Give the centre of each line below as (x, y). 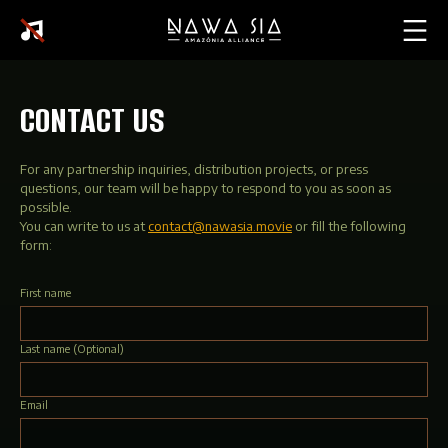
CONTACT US (92, 120)
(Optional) (97, 348)
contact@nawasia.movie (220, 226)
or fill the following (349, 226)
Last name (45, 348)
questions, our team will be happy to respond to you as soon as (205, 188)
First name (45, 292)
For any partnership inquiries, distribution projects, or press (194, 169)
